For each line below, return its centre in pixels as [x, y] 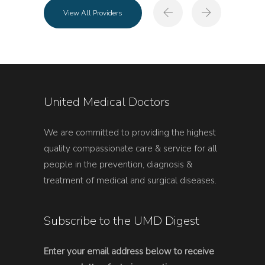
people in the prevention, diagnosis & [118, 164]
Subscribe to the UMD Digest [122, 220]
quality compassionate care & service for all [130, 148]
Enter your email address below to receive [129, 251]
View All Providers [93, 13]
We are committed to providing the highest [130, 132]
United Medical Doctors [107, 101]
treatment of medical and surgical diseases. [130, 180]
